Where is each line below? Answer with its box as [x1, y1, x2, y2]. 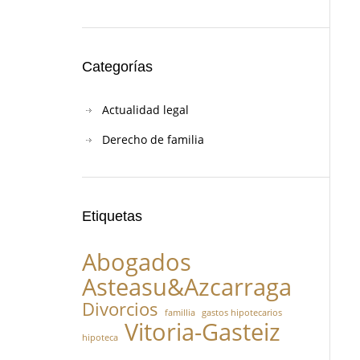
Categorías [82, 59, 153, 75]
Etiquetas [82, 208, 142, 224]
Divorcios [82, 297, 158, 321]
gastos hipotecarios [202, 307, 282, 318]
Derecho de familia [102, 132, 204, 147]
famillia [165, 307, 195, 318]
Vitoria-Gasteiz [125, 316, 280, 348]
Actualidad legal [102, 102, 189, 117]
